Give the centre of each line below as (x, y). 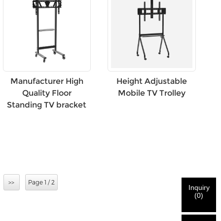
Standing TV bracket (47, 105)
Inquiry (199, 187)
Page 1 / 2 (41, 182)
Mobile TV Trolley (152, 93)
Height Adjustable (152, 81)
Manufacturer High (47, 81)
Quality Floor (47, 93)
